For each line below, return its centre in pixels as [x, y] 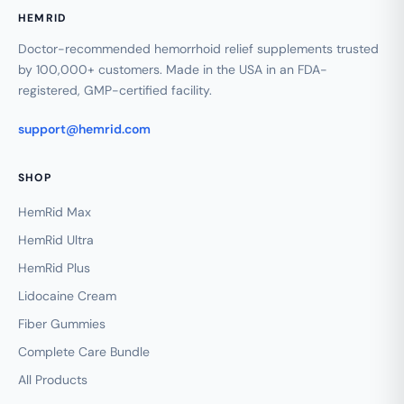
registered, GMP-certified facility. [115, 90]
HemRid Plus [54, 267]
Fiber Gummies [62, 323]
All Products [53, 379]
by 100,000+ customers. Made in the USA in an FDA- [173, 69]
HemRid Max [55, 211]
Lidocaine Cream [67, 295]
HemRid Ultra [56, 239]
